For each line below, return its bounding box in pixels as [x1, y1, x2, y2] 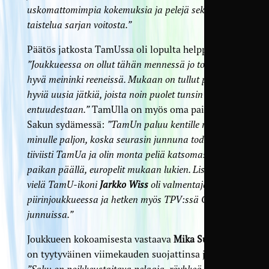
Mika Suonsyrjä [173, 232, 240, 245]
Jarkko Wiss [99, 178, 148, 190]
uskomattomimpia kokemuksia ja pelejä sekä [26, 3, 210, 16]
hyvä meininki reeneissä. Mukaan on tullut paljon [26, 73, 228, 85]
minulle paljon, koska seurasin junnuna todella [26, 133, 219, 145]
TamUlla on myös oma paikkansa [89, 103, 234, 115]
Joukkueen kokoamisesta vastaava [26, 232, 174, 245]
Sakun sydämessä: [26, 118, 107, 130]
